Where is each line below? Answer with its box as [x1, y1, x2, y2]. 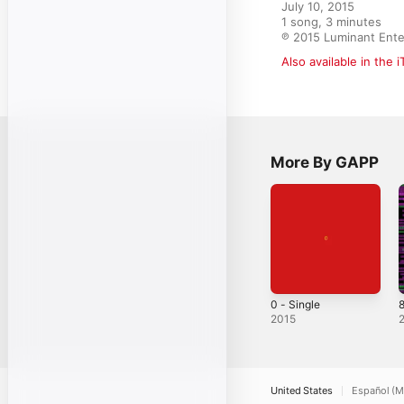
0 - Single [271, 297, 320, 311]
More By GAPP [271, 153, 379, 171]
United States [271, 383, 333, 397]
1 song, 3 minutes [281, 14, 381, 29]
